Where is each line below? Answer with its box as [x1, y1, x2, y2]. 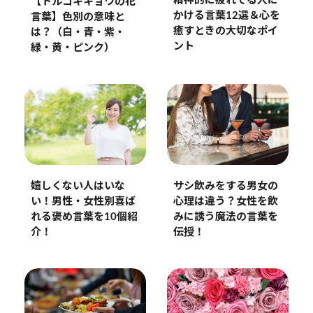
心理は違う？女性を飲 [173, 196, 278, 207]
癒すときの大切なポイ [173, 26, 278, 37]
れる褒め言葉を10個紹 [30, 211, 138, 222]
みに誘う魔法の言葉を [173, 211, 278, 222]
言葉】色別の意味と [30, 11, 125, 22]
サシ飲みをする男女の [173, 180, 278, 191]
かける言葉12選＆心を [173, 10, 280, 22]
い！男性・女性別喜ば [30, 196, 136, 207]
